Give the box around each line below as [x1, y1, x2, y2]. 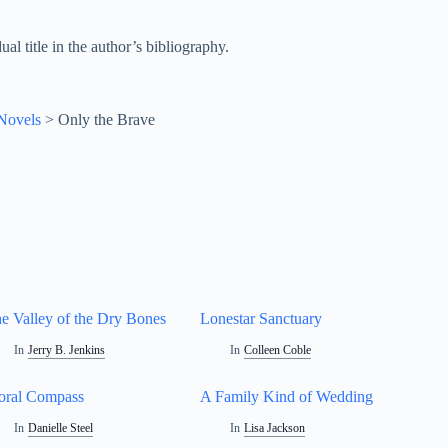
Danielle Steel [27, 420, 93, 435]
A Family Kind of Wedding [200, 387, 374, 405]
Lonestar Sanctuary [200, 309, 323, 327]
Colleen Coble [243, 342, 311, 357]
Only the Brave [58, 111, 155, 129]
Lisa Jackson [243, 420, 305, 435]
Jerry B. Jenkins [27, 342, 105, 357]
